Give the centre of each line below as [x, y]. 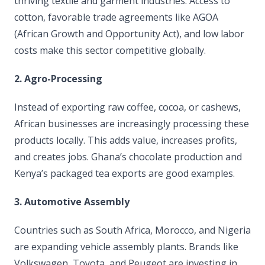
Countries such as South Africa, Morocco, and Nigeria [132, 230]
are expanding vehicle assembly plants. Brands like [126, 247]
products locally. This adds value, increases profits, [126, 140]
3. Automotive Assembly [72, 202]
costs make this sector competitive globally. [110, 50]
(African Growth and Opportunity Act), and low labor [129, 34]
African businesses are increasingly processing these [132, 124]
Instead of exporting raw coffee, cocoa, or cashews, [127, 107]
